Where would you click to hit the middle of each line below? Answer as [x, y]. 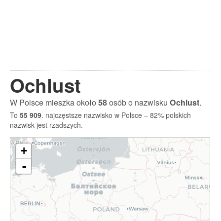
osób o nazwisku [138, 102]
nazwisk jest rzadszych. [46, 125]
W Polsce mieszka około [54, 102]
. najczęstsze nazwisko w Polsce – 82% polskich [116, 115]
